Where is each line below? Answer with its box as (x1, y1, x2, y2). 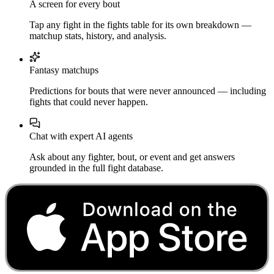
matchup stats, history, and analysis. (29, 31, 166, 42)
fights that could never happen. (29, 97, 148, 108)
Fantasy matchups (29, 65, 98, 76)
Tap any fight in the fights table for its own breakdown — (29, 20, 251, 31)
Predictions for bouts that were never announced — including (29, 86, 266, 97)
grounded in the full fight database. (29, 163, 163, 174)
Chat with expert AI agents (29, 131, 133, 142)
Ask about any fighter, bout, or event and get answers (29, 152, 235, 163)
